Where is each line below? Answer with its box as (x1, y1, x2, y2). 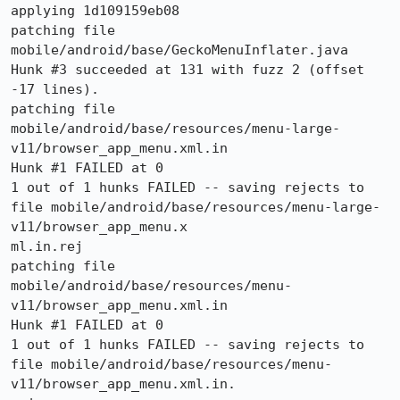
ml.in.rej (11, 238, 83, 254)
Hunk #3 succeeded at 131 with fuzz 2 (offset (11, 62, 364, 78)
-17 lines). (11, 81, 99, 97)
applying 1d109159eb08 (11, 3, 179, 19)
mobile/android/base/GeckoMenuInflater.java (11, 42, 348, 58)
